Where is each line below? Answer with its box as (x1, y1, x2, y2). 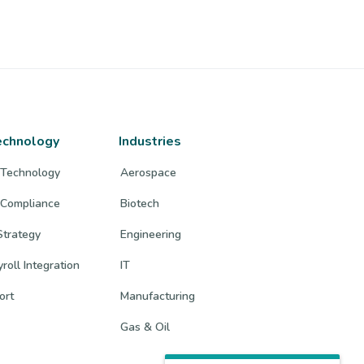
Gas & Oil (120, 318, 171, 335)
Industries (119, 132, 182, 150)
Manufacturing (120, 288, 196, 304)
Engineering (120, 226, 182, 242)
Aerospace (120, 164, 177, 180)
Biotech (120, 195, 160, 211)
